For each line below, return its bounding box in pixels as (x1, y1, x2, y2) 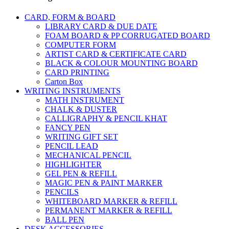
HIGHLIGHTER (45, 159, 102, 169)
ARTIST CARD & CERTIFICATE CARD (45, 49, 187, 58)
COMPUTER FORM (45, 40, 116, 49)
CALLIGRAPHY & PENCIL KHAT (45, 113, 167, 123)
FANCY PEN (45, 123, 90, 132)
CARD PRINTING (45, 67, 109, 77)
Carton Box (45, 77, 83, 86)
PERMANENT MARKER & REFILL (45, 205, 172, 215)
